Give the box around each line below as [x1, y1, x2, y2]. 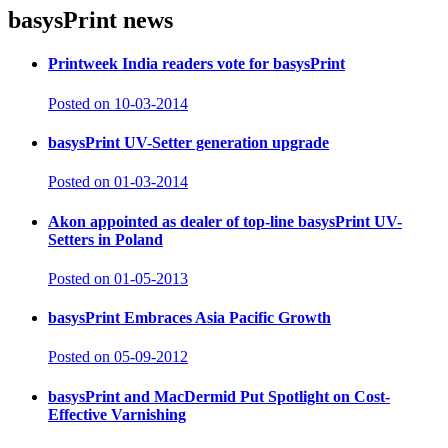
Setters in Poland [48, 230, 163, 248]
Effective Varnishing [48, 405, 186, 423]
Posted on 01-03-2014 [48, 173, 188, 191]
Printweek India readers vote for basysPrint [48, 55, 345, 73]
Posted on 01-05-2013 [48, 269, 188, 287]
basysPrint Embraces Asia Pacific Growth [48, 309, 331, 327]
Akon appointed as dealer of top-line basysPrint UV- [48, 212, 402, 230]
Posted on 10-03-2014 [48, 94, 188, 112]
